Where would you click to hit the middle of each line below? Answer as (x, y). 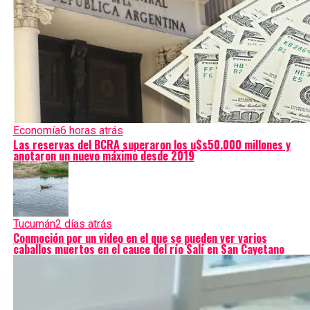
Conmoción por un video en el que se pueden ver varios (140, 238)
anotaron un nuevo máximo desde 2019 (103, 156)
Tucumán (34, 224)
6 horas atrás (91, 130)
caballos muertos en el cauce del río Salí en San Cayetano (148, 249)
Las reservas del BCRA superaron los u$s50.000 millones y (152, 145)
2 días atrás (83, 224)
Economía (36, 130)
